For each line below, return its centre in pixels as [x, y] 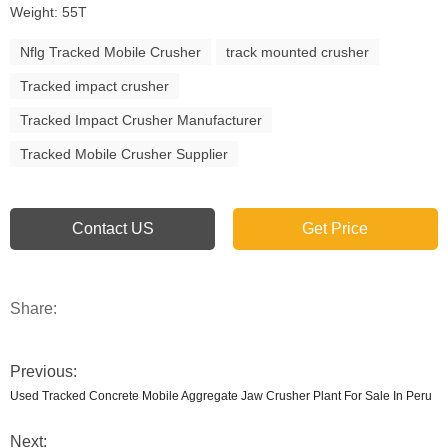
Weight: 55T [48, 12]
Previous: [43, 371]
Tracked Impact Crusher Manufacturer [141, 120]
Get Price [335, 228]
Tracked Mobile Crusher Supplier [124, 154]
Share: [33, 308]
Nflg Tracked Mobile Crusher [110, 52]
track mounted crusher [297, 52]
